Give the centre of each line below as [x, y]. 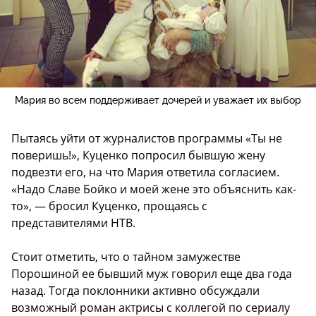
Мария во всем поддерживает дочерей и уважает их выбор [158, 100]
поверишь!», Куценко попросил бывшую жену [138, 155]
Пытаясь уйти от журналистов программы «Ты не [147, 138]
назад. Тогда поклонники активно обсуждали [135, 290]
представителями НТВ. [73, 223]
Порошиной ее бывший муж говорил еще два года [152, 273]
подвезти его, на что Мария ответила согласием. [145, 172]
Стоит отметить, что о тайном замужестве [126, 256]
